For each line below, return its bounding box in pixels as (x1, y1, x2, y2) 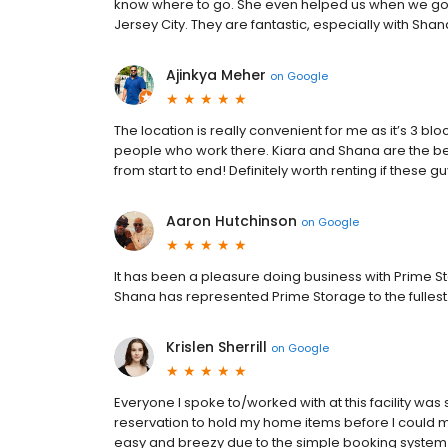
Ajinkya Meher (166, 65, 266, 86)
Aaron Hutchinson (166, 211, 297, 232)
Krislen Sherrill (166, 337, 267, 358)
